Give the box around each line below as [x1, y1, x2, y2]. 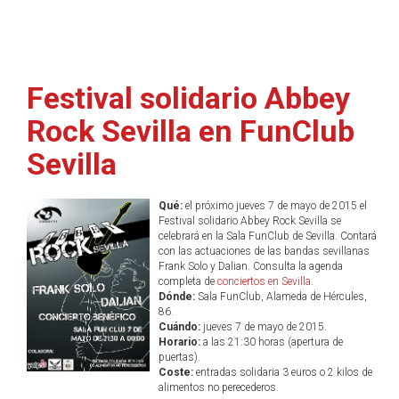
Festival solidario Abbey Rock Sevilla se [158, 215, 341, 227]
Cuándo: [158, 321, 200, 333]
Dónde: [158, 290, 195, 303]
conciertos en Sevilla [216, 275, 311, 288]
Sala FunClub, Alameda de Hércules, [194, 290, 367, 303]
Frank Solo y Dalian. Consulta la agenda [158, 260, 343, 273]
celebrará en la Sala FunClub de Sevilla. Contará [158, 230, 377, 242]
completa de [158, 275, 217, 288]
